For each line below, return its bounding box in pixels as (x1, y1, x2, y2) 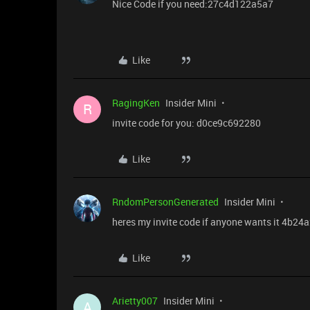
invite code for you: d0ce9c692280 (112, 116, 261, 129)
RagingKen (112, 95, 160, 109)
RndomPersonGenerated (112, 194, 219, 208)
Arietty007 (112, 293, 158, 307)
